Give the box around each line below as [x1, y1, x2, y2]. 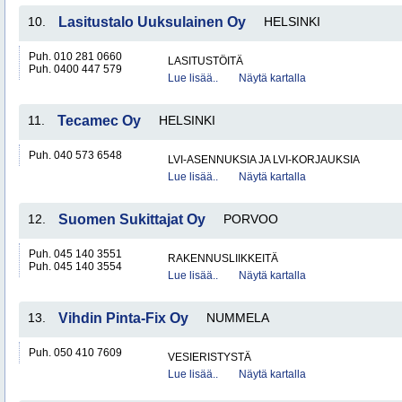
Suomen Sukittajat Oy [58, 212, 205, 227]
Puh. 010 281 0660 [29, 50, 122, 63]
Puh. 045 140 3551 [29, 248, 122, 260]
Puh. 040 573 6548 [29, 149, 122, 162]
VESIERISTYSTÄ [168, 351, 251, 363]
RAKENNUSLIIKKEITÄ [168, 252, 278, 265]
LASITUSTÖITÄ [168, 55, 243, 67]
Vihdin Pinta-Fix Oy [58, 310, 188, 326]
